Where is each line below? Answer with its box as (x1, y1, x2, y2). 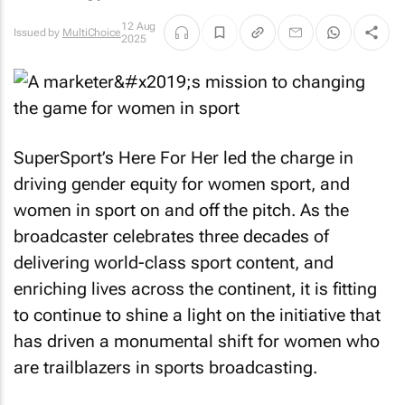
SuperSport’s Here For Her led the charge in (14, 146, 353, 168)
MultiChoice (62, 26, 121, 39)
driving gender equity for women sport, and (14, 173, 350, 194)
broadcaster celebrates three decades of (14, 225, 329, 247)
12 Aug (120, 20, 156, 33)
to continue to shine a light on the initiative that (14, 304, 381, 325)
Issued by (14, 26, 62, 39)
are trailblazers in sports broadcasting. (14, 356, 317, 378)
